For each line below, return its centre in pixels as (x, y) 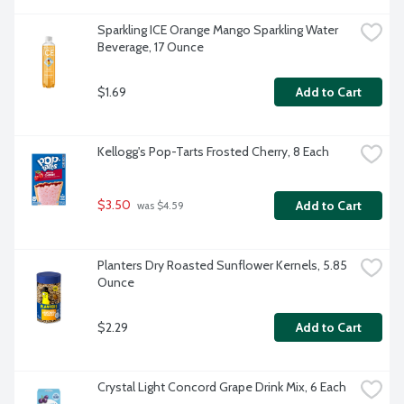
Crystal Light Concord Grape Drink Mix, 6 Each (222, 387)
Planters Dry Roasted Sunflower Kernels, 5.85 (222, 266)
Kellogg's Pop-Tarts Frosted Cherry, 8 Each (213, 152)
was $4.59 (159, 206)
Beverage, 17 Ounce (151, 47)
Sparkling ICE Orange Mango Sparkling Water (218, 30)
